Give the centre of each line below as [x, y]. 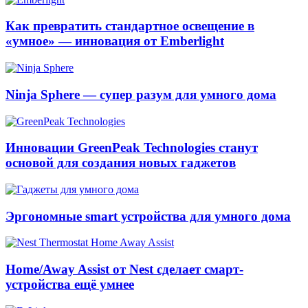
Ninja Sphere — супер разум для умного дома [141, 94]
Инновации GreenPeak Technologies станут [132, 148]
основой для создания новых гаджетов [121, 163]
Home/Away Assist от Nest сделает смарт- [124, 269]
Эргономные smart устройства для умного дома [148, 216]
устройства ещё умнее [70, 285]
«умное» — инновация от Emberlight [115, 41]
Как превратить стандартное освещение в [130, 26]
